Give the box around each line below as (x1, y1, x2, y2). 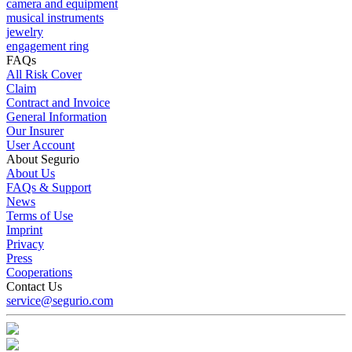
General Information (6, 109, 107, 123)
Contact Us (6, 279, 62, 293)
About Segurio (6, 152, 79, 166)
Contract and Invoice (6, 95, 110, 109)
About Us (6, 166, 55, 180)
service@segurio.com (6, 293, 113, 307)
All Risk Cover (6, 67, 82, 81)
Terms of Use (6, 208, 73, 222)
